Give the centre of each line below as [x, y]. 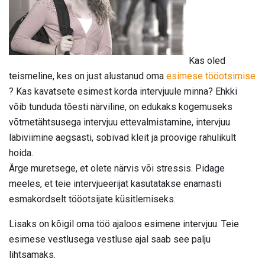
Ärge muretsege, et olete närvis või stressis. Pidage [117, 168]
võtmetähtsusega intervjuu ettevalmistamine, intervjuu [119, 122]
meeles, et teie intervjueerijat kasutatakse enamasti [115, 183]
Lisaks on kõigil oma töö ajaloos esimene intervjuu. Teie [124, 224]
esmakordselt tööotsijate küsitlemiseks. [92, 199]
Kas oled [206, 60]
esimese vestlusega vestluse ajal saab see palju [110, 239]
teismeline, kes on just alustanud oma [88, 76]
